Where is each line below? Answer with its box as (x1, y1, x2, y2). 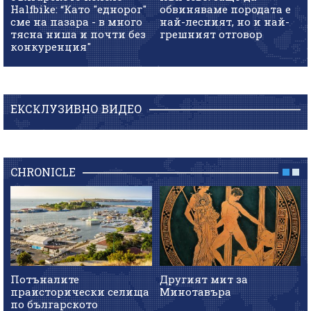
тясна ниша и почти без (10, 26, 146, 41)
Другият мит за (159, 271, 248, 286)
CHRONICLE (10, 165, 76, 180)
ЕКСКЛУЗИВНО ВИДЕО (10, 101, 142, 117)
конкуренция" (10, 39, 91, 53)
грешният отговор (159, 26, 262, 41)
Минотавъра (159, 284, 231, 299)
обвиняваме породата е (159, 1, 291, 16)
